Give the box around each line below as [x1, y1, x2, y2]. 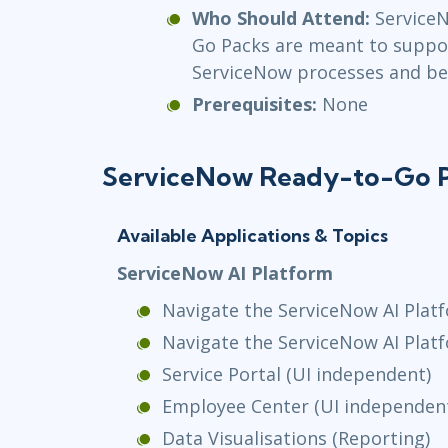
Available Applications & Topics [117, 223, 388, 247]
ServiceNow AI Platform [117, 260, 333, 285]
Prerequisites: [192, 91, 322, 116]
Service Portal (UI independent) [162, 361, 431, 386]
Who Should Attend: [192, 5, 375, 30]
